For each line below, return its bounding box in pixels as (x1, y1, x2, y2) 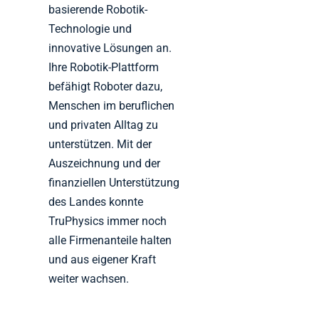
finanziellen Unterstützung (48, 176, 180, 190)
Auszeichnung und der (48, 157, 161, 171)
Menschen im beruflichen (48, 99, 175, 113)
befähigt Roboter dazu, (48, 80, 163, 94)
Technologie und (48, 22, 132, 36)
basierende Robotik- (48, 3, 148, 17)
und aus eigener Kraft (48, 253, 157, 267)
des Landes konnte (48, 195, 144, 209)
